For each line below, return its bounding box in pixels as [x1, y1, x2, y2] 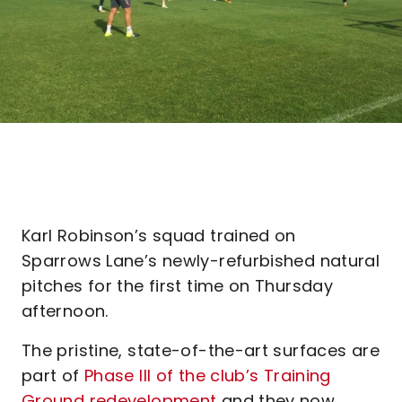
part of [22, 364, 84, 387]
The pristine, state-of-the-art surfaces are [22, 339, 380, 362]
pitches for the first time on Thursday [22, 275, 334, 297]
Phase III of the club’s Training [83, 364, 331, 387]
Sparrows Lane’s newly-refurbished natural [22, 249, 380, 272]
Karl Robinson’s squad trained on [22, 224, 296, 247]
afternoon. [22, 300, 109, 322]
